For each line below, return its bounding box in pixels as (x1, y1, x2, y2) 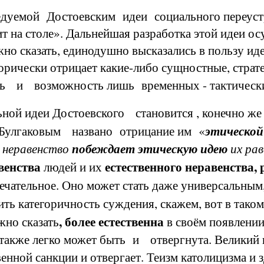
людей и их (44, 158, 105, 175)
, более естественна (59, 212, 164, 230)
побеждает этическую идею (72, 140, 227, 157)
